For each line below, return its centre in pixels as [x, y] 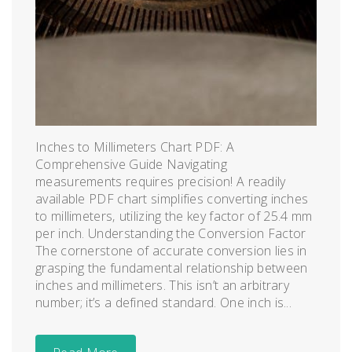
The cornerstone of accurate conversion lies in [171, 250]
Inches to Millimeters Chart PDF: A [135, 147]
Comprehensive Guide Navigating [132, 164]
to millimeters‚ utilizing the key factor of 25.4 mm [174, 216]
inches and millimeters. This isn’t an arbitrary [163, 285]
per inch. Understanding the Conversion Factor [171, 233]
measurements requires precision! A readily [161, 181]
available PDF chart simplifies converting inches [172, 198]
